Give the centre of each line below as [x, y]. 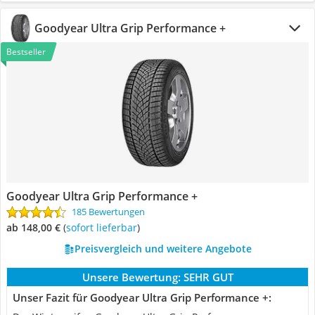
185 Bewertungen [108, 212]
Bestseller [26, 52]
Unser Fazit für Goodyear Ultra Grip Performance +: [142, 297]
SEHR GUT [208, 277]
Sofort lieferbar [104, 227]
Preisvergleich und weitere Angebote [163, 249]
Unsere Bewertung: [131, 277]
